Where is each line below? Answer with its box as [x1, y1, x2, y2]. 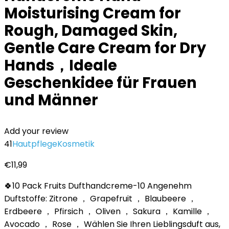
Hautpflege [12, 138, 57, 150]
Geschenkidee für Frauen [4, 73, 197, 93]
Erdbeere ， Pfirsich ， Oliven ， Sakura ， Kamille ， [4, 205, 212, 217]
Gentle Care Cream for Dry [4, 38, 206, 58]
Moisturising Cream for [4, 3, 181, 24]
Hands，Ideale [4, 55, 117, 76]
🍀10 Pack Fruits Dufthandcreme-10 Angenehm [4, 180, 192, 192]
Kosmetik [57, 138, 95, 150]
